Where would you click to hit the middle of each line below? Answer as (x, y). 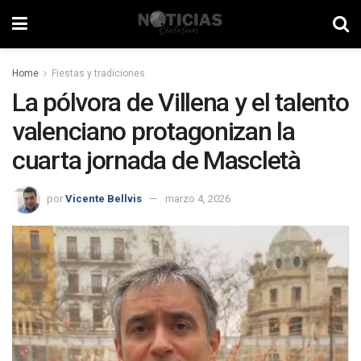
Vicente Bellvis (104, 198)
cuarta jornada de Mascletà (156, 160)
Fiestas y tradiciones (98, 73)
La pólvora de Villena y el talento (180, 102)
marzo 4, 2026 (198, 198)
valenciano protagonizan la (154, 131)
